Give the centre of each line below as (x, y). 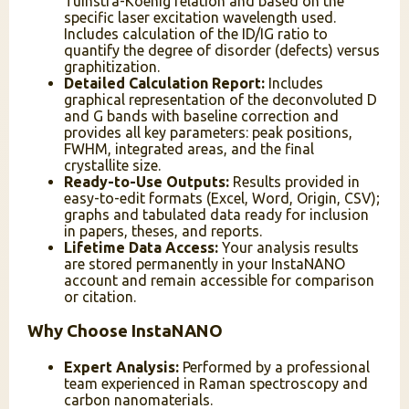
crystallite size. (112, 165)
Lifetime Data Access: (141, 247)
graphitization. (112, 66)
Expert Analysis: (121, 367)
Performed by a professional (274, 367)
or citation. (100, 296)
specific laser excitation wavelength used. (200, 17)
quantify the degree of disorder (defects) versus (222, 50)
